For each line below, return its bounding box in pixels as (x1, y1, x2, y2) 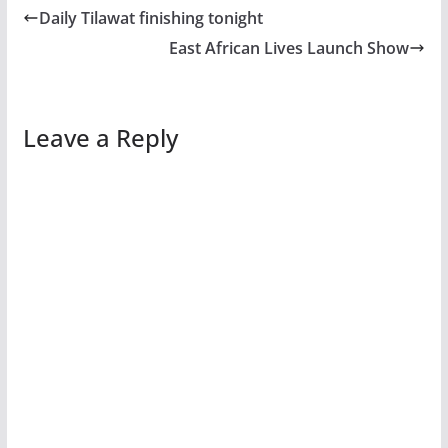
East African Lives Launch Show (169, 36, 410, 59)
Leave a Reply (22, 120, 178, 154)
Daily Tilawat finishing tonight (38, 6, 263, 29)
